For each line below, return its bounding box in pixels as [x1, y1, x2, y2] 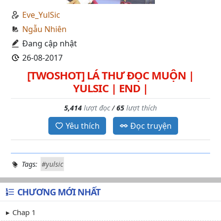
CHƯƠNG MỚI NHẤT [17, 186, 100, 198]
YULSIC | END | [73, 80, 148, 95]
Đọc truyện [130, 120, 172, 131]
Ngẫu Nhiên [22, 24, 67, 35]
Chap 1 [12, 207, 36, 217]
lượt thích [126, 103, 157, 112]
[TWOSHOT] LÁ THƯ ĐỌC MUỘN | [27, 68, 194, 82]
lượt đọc [84, 103, 110, 112]
